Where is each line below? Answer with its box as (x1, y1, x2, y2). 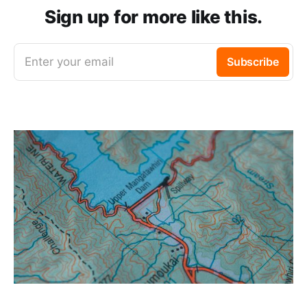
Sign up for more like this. (45, 5, 262, 27)
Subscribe (226, 54, 279, 69)
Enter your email (25, 54, 114, 69)
